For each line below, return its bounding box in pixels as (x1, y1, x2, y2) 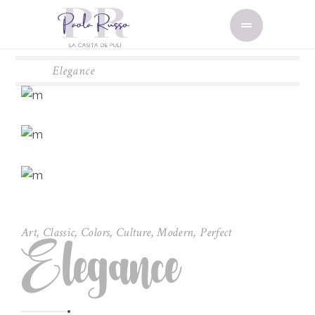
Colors (81, 224, 110, 240)
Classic (42, 224, 75, 240)
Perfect (200, 224, 232, 240)
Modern (157, 224, 194, 240)
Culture (116, 224, 151, 240)
